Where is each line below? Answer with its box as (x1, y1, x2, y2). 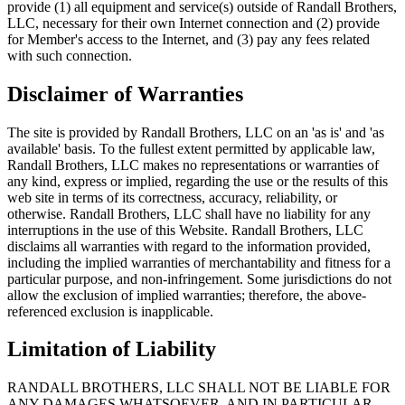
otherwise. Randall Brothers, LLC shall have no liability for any (7, 205, 371, 221)
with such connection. (7, 47, 132, 63)
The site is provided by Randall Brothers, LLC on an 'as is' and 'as (7, 124, 384, 140)
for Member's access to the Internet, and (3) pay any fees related (7, 31, 370, 47)
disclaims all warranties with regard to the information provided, (7, 238, 371, 254)
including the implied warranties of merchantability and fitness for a (7, 254, 391, 270)
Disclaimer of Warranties (7, 81, 243, 106)
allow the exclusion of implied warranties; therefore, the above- (7, 287, 366, 303)
